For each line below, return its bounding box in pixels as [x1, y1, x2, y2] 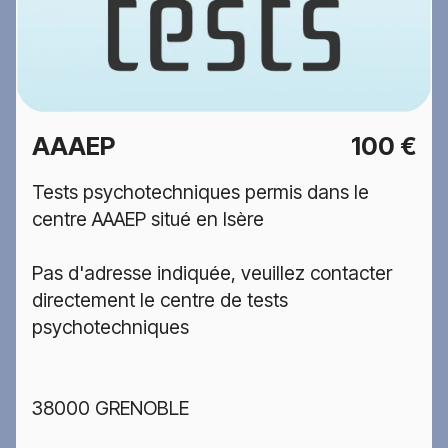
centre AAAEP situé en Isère [32, 206, 264, 231]
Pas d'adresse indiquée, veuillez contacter [32, 260, 392, 285]
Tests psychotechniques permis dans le [32, 179, 369, 204]
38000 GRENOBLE [32, 395, 189, 420]
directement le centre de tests [32, 287, 288, 312]
